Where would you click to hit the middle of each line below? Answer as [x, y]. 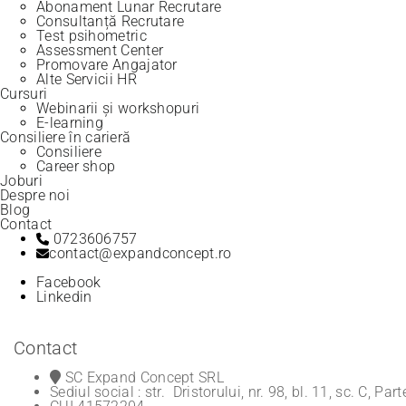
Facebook [69, 282]
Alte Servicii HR [87, 79]
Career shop [76, 166]
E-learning [70, 123]
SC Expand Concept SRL [142, 377]
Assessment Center [100, 50]
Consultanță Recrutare [111, 21]
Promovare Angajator [107, 65]
